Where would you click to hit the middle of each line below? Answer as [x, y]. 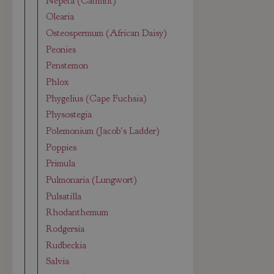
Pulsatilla [64, 196]
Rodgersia [65, 228]
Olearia [60, 17]
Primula [61, 164]
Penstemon [67, 66]
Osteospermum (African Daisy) [107, 33]
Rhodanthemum [77, 213]
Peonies [61, 49]
